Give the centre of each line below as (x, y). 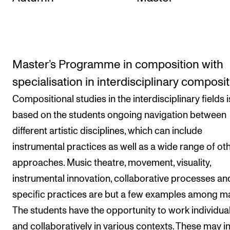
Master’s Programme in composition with (118, 65)
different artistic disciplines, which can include (107, 131)
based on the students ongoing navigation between (119, 115)
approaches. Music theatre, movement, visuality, (112, 163)
